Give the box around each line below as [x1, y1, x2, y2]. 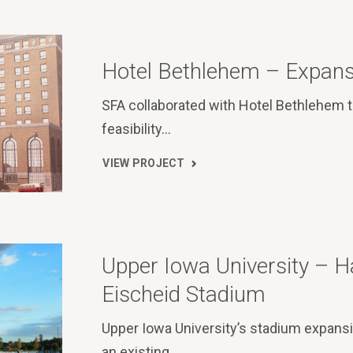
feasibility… [102, 120, 172, 137]
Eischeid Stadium [102, 281, 266, 307]
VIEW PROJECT [102, 157, 185, 170]
